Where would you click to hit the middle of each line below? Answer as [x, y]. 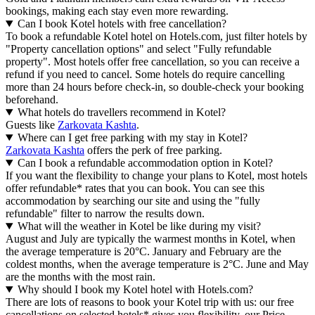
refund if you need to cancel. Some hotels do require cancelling [145, 75]
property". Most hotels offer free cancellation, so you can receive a [153, 62]
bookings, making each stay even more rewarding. [117, 11]
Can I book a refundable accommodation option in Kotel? [145, 163]
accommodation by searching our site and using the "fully [133, 201]
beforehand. [32, 100]
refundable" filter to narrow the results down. [105, 214]
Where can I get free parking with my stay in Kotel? [132, 138]
